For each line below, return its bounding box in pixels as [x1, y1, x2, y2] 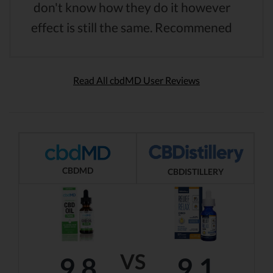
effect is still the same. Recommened [31, 19, 232, 35]
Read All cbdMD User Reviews [73, 74, 200, 86]
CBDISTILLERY [167, 166, 224, 177]
